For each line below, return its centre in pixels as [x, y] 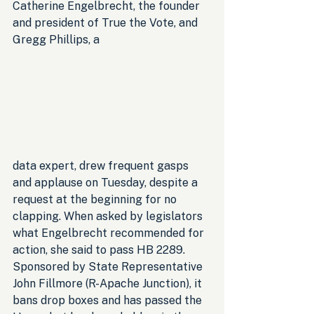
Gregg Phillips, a [57, 40]
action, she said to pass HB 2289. [100, 250]
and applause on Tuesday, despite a [107, 182]
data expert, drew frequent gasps [102, 165]
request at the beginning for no [96, 199]
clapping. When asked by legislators [109, 216]
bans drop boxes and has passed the [109, 300]
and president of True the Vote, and [107, 23]
